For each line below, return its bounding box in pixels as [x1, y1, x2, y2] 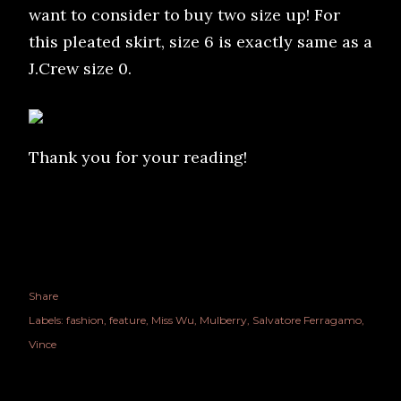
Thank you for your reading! [29, 147, 247, 167]
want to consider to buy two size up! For [29, 4, 340, 25]
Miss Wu [151, 313, 194, 327]
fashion [66, 313, 104, 327]
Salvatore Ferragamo [252, 313, 362, 327]
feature [109, 313, 146, 327]
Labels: [29, 313, 64, 327]
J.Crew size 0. [29, 58, 136, 79]
